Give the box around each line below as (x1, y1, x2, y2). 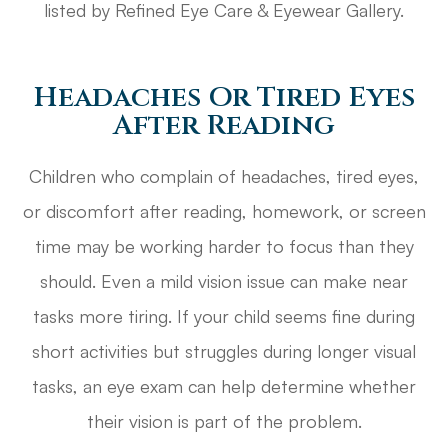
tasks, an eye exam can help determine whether (32, 374, 416, 397)
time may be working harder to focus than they (34, 234, 414, 257)
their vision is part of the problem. (86, 409, 362, 432)
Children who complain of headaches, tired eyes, (29, 164, 419, 187)
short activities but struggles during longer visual (32, 339, 416, 362)
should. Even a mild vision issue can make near (40, 269, 408, 292)
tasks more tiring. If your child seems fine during (33, 304, 415, 327)
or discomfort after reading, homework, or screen (22, 199, 426, 222)
